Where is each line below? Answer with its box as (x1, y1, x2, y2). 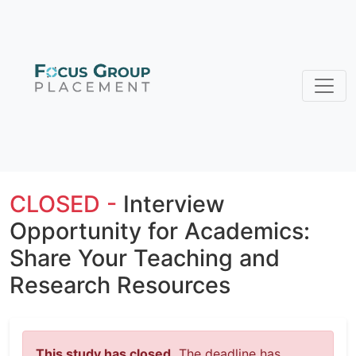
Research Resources (10, 271, 230, 299)
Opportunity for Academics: (10, 217, 310, 245)
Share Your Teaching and (10, 244, 280, 272)
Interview (123, 190, 225, 218)
